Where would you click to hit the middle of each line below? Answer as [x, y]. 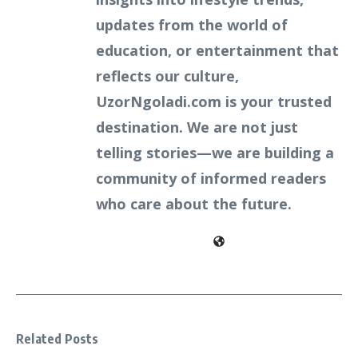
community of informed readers [211, 178]
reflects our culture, [167, 76]
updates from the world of [192, 24]
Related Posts [58, 338]
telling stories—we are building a [215, 152]
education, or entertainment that [217, 50]
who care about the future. [194, 203]
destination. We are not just [197, 127]
